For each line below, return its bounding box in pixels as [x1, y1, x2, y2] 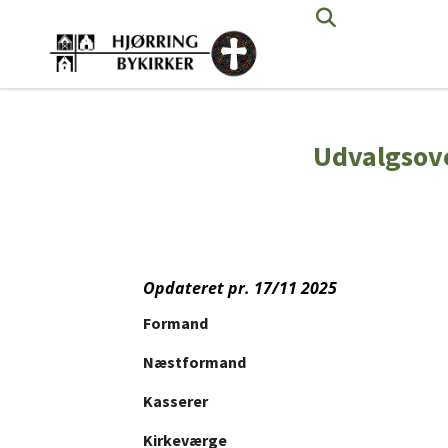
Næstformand [143, 351, 246, 372]
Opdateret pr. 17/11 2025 [143, 276, 337, 299]
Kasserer [143, 390, 208, 411]
